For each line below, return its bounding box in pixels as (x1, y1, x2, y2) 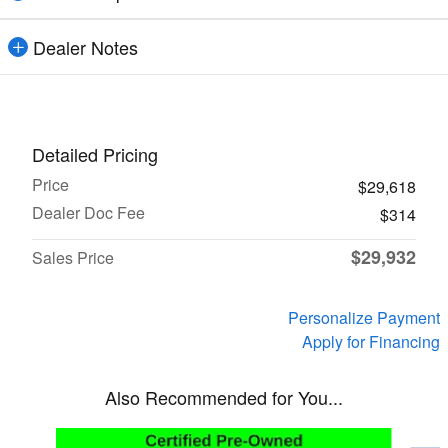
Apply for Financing (302, 329, 440, 353)
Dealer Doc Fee (32, 200, 145, 224)
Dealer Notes (33, 33, 138, 60)
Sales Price (32, 245, 114, 269)
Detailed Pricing (32, 140, 158, 167)
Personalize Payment (288, 305, 440, 329)
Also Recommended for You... (105, 383, 343, 410)
